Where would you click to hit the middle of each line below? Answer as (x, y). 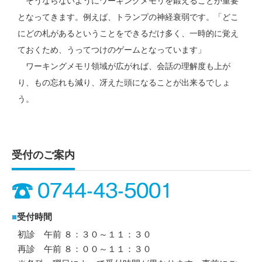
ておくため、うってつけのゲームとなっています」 (112, 50)
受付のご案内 (43, 155)
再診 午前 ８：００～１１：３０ (85, 249)
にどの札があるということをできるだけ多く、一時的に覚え (128, 34)
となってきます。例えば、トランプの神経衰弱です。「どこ (128, 17)
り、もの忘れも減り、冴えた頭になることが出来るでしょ (124, 83)
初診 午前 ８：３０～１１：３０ (85, 235)
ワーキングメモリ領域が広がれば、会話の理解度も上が (124, 66)
